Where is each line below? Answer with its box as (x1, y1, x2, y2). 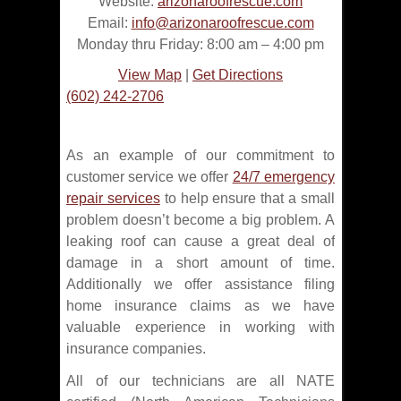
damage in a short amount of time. (66, 255, 335, 271)
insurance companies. (66, 341, 206, 357)
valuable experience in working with (66, 320, 335, 336)
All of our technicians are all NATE (66, 373, 335, 389)
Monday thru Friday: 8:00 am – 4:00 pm (77, 37, 324, 53)
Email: (87, 15, 132, 31)
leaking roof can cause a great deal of (66, 234, 335, 250)
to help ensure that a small (159, 191, 336, 207)
